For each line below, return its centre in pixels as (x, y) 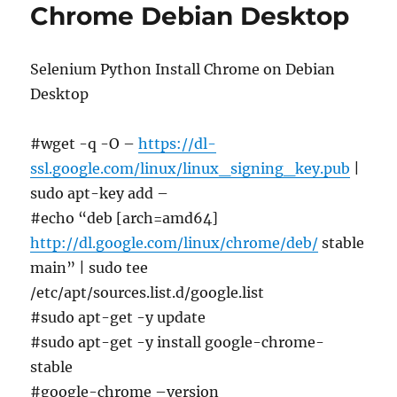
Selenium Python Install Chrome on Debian (183, 69)
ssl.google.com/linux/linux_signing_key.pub (191, 168)
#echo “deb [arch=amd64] (125, 218)
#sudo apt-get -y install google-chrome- (178, 342)
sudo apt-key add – (100, 193)
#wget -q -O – (85, 144)
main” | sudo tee (90, 268)
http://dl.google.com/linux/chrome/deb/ (175, 243)
